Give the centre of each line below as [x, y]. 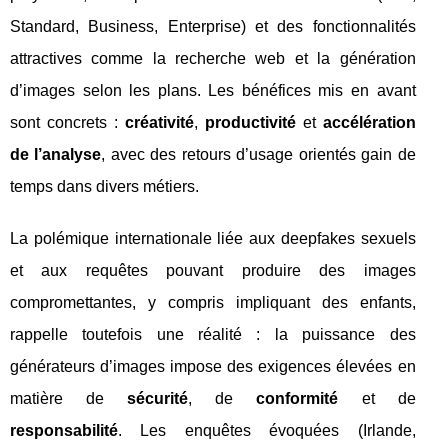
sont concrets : [67, 123]
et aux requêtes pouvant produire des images [213, 271]
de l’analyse [56, 155]
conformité [297, 399]
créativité [159, 123]
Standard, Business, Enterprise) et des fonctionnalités [213, 27]
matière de [69, 399]
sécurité [158, 399]
